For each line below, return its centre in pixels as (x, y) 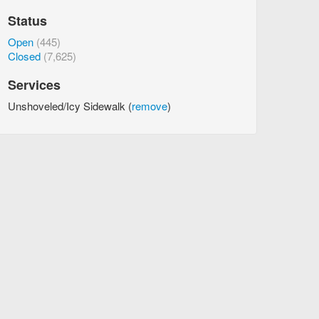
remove (150, 105)
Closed (24, 56)
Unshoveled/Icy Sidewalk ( (70, 105)
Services (34, 84)
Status (27, 20)
